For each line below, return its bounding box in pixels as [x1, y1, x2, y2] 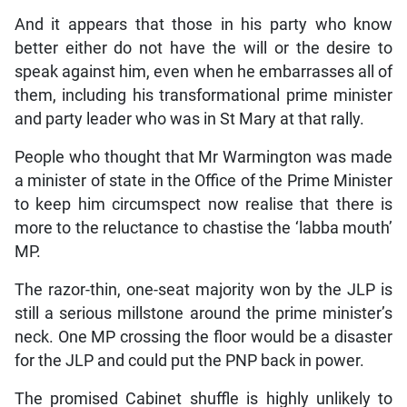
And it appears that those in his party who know [14, 15, 393, 34]
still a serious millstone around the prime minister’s [14, 303, 393, 323]
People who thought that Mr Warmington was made [14, 147, 393, 166]
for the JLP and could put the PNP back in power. [14, 351, 364, 370]
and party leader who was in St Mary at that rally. [14, 109, 364, 128]
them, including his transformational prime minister [14, 85, 393, 104]
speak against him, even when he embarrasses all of [14, 62, 393, 81]
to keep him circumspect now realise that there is [14, 194, 393, 213]
